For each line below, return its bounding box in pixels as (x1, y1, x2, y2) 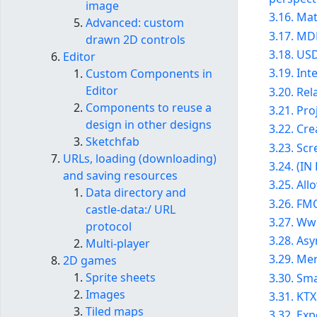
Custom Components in (86, 66, 212, 82)
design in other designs (86, 117, 212, 133)
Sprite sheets (86, 270, 156, 286)
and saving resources (63, 168, 178, 184)
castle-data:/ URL (86, 202, 175, 218)
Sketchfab (86, 134, 139, 150)
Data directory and (86, 185, 186, 201)
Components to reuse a (86, 100, 212, 116)
